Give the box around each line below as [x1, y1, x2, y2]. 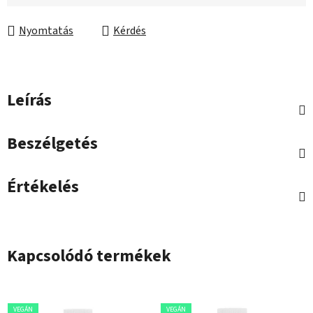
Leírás [7, 88, 52, 113]
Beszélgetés [7, 131, 98, 156]
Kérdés [113, 23, 146, 39]
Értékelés [7, 175, 79, 200]
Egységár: [13, 2, 59, 18]
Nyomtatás [19, 23, 73, 39]
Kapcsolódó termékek [7, 244, 171, 269]
